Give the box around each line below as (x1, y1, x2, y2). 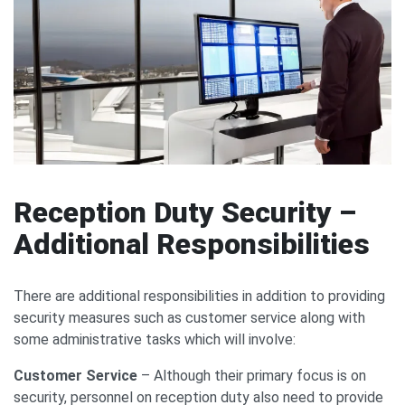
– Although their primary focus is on (141, 367, 366, 385)
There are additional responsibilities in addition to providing (14, 287, 385, 306)
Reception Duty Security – (14, 195, 356, 231)
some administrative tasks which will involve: (14, 331, 296, 349)
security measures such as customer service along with (14, 309, 365, 327)
